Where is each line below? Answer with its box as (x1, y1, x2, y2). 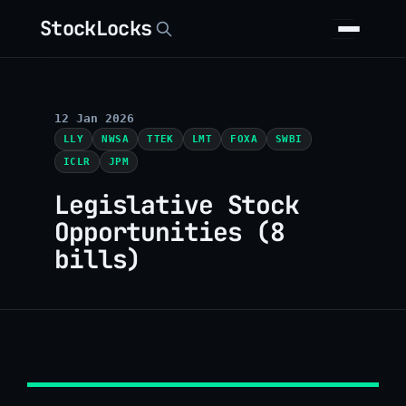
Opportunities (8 (54, 214, 285, 248)
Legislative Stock (54, 187, 299, 221)
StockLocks (40, 14, 152, 42)
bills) (54, 241, 141, 275)
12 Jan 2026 (54, 111, 134, 125)
